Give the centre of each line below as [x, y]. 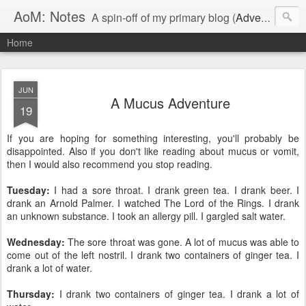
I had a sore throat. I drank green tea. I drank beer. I [175, 190]
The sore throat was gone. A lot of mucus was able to [182, 242]
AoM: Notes [50, 16]
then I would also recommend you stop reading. [110, 164]
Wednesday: [36, 242]
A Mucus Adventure [170, 103]
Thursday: [31, 294]
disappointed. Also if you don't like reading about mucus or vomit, [153, 151]
